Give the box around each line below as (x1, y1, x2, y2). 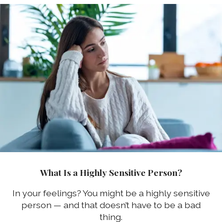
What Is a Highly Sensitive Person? (40, 166, 182, 178)
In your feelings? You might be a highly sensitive (12, 188, 210, 199)
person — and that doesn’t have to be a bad (21, 200, 201, 211)
